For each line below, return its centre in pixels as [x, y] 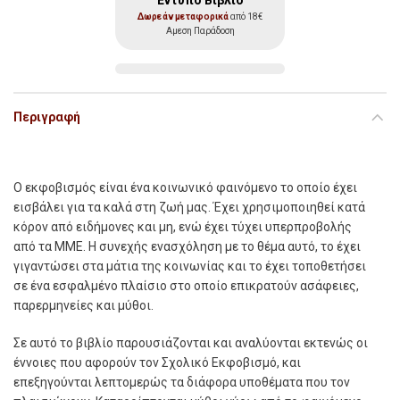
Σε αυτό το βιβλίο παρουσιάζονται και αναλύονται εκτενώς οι [191, 342]
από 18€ [246, 16]
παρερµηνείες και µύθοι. [83, 305]
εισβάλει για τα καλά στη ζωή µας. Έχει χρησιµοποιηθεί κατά [189, 207]
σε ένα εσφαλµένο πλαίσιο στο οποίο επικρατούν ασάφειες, [186, 285]
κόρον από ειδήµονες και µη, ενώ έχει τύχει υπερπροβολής [183, 226]
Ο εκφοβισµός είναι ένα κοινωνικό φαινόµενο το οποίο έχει [185, 187]
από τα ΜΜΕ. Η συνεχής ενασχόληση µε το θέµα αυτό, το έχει [187, 246]
